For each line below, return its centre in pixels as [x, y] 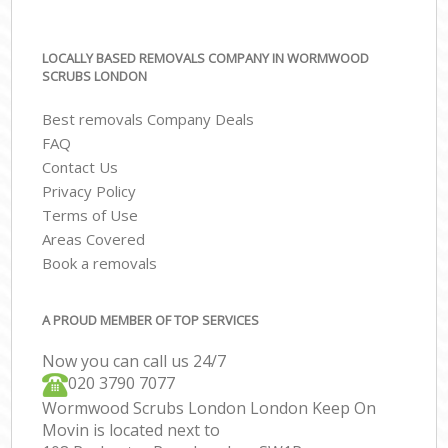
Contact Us [80, 166]
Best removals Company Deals [148, 118]
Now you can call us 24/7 [134, 361]
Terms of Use [90, 214]
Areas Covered [94, 238]
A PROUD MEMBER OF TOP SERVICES [151, 320]
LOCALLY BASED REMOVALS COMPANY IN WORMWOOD [206, 58]
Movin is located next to [131, 430]
